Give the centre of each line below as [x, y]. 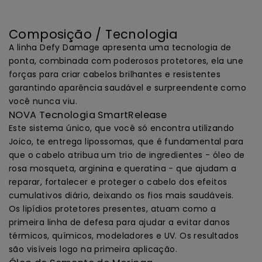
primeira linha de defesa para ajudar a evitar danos [120, 222]
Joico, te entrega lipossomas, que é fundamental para [126, 141]
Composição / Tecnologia [94, 34]
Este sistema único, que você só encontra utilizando [122, 128]
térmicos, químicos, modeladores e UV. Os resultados [124, 235]
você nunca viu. [43, 101]
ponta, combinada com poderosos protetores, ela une [126, 61]
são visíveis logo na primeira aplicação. [93, 249]
